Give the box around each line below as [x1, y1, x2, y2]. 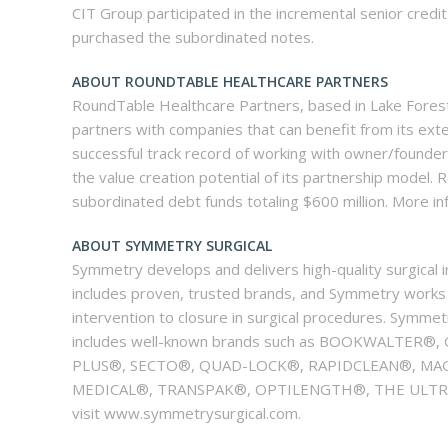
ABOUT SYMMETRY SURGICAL [72, 236, 272, 256]
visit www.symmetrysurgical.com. [72, 403, 301, 424]
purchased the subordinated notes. [72, 27, 314, 48]
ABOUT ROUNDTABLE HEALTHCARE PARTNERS [72, 72, 388, 92]
